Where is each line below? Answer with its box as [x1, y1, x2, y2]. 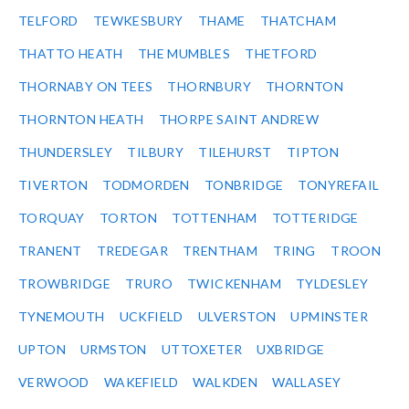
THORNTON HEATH [18, 111, 144, 128]
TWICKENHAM [187, 276, 281, 292]
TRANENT [18, 243, 82, 259]
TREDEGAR [96, 243, 169, 259]
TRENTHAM [183, 243, 258, 259]
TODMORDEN [102, 177, 190, 194]
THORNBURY [167, 79, 252, 95]
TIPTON [286, 144, 340, 161]
